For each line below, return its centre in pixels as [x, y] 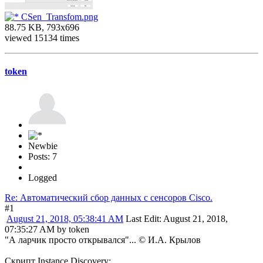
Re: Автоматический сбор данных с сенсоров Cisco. [109, 197]
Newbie [43, 146]
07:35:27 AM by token [47, 229]
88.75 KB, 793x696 [42, 28]
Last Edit [142, 218]
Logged [43, 177]
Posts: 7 [43, 156]
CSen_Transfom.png [58, 17]
